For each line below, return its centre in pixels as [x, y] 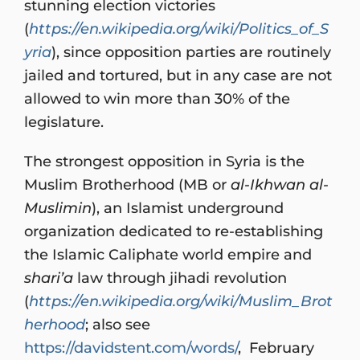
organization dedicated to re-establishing [174, 231]
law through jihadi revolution [180, 277]
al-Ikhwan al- [280, 184]
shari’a [49, 277]
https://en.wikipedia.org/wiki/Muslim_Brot [181, 301]
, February [276, 347]
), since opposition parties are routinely [191, 51]
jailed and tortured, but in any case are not [178, 75]
